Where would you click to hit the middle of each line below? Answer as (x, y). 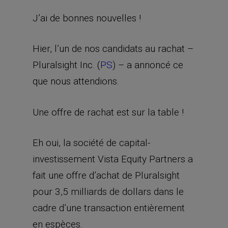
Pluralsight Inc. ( (66, 65)
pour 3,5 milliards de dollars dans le (108, 192)
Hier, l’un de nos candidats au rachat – (113, 49)
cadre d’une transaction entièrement (109, 208)
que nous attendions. (76, 81)
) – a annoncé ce (148, 65)
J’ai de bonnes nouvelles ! (87, 18)
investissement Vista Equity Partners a (113, 159)
